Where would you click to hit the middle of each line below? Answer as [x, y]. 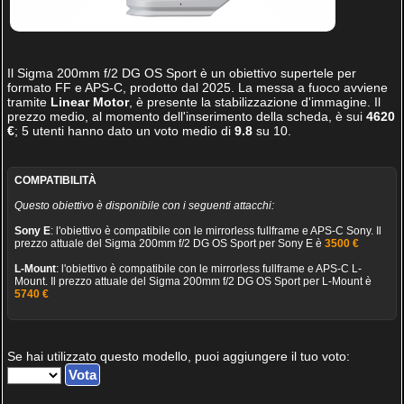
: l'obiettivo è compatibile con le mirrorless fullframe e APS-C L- [208, 269]
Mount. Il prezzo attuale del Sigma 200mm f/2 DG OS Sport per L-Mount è [193, 281]
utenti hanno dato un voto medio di [131, 131]
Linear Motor [89, 102]
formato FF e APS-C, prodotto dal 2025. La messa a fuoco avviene [197, 87]
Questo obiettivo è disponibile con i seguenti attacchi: [144, 206]
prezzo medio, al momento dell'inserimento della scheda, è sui [186, 116]
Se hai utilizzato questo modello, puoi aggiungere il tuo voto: [178, 356]
